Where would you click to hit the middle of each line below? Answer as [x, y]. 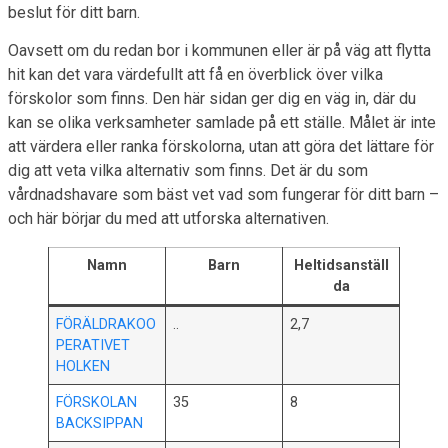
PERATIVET [93, 346]
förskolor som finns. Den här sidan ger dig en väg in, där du [212, 99]
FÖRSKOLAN [97, 403]
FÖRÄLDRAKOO [106, 325]
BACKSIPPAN [100, 424]
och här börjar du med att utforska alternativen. [168, 219]
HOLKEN [83, 367]
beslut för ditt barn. [74, 12]
